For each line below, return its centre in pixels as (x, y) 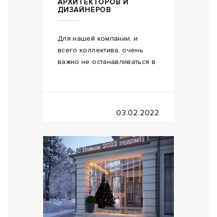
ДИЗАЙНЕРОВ (85, 9)
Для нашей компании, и (98, 38)
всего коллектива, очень (101, 50)
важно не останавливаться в (107, 62)
